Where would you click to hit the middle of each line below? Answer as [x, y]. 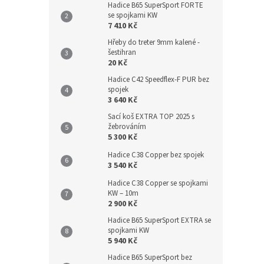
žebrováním [127, 127]
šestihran [122, 53]
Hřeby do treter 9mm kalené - [154, 43]
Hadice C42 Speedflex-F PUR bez [159, 80]
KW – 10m [123, 194]
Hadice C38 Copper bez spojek [156, 155]
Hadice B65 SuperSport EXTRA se [159, 221]
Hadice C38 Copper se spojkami [158, 184]
